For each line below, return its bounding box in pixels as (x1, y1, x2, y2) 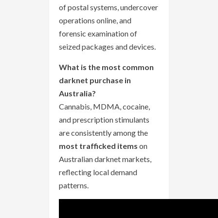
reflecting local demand (59, 167, 137, 177)
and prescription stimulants (59, 114, 149, 124)
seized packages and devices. (59, 41, 156, 51)
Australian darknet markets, (59, 154, 151, 163)
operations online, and (59, 15, 131, 25)
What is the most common (59, 62, 154, 72)
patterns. (59, 180, 89, 190)
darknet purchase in (59, 75, 131, 85)
